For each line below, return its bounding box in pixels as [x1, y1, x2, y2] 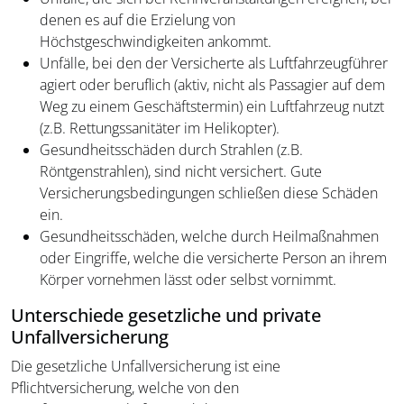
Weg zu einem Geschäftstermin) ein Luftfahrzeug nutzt [40, 96, 384, 117]
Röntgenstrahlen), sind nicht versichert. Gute [40, 161, 322, 182]
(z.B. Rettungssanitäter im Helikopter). [40, 118, 280, 139]
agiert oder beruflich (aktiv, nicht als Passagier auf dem [40, 75, 385, 96]
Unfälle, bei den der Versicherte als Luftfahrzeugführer [40, 53, 388, 74]
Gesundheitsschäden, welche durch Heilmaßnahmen [40, 226, 379, 247]
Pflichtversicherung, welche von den [11, 378, 239, 399]
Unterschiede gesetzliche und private [11, 303, 321, 328]
